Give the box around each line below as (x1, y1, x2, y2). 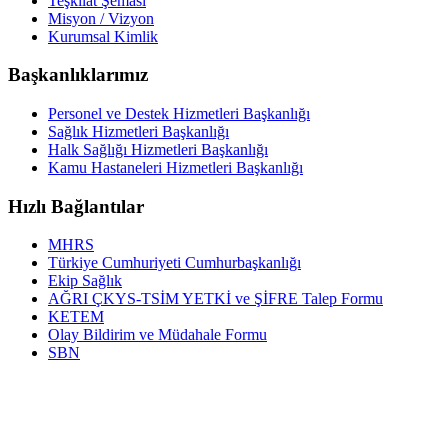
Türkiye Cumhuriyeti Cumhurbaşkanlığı (48, 254, 301, 272)
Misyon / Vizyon (48, 9, 154, 27)
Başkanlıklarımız (8, 64, 148, 86)
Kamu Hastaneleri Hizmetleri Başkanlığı (48, 159, 303, 176)
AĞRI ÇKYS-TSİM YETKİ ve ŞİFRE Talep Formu (48, 290, 383, 308)
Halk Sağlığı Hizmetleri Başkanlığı (48, 141, 268, 158)
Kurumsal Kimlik (48, 27, 158, 45)
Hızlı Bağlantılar (8, 195, 144, 217)
